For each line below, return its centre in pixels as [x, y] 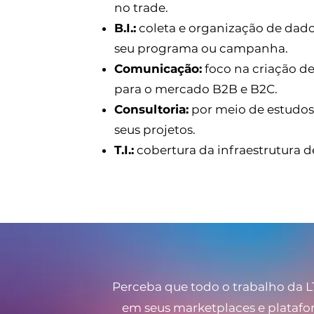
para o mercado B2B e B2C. [196, 89]
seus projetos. [155, 130]
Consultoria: [151, 109]
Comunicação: [158, 69]
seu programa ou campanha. [203, 48]
